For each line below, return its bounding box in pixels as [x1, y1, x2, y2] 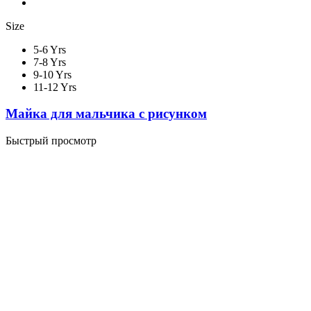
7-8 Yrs [33, 56, 66, 68]
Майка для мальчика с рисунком [6, 106, 207, 121]
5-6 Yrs [33, 43, 66, 56]
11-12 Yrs [33, 81, 76, 93]
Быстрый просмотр [6, 135, 96, 147]
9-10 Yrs [33, 68, 72, 81]
